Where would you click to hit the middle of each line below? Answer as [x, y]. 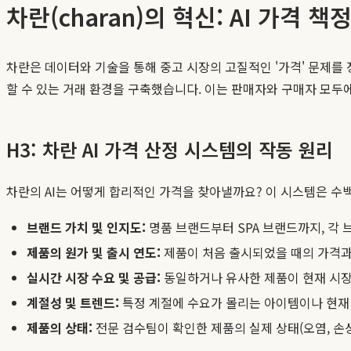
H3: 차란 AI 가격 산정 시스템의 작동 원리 [170, 149]
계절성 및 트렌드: [73, 302]
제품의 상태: [60, 327]
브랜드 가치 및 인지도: [86, 227]
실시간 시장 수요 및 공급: [94, 277]
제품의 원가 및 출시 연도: [94, 252]
